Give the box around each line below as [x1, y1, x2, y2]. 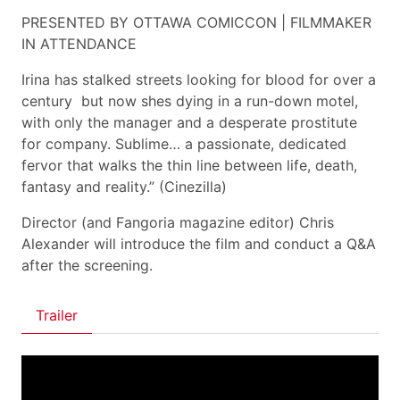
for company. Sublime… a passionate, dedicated [21, 135, 346, 153]
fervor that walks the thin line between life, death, [21, 156, 357, 174]
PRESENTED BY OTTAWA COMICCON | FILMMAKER [21, 13, 371, 31]
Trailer [36, 306, 78, 324]
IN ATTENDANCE [21, 35, 137, 53]
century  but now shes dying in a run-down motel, [21, 92, 358, 110]
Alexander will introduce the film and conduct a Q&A [21, 235, 376, 253]
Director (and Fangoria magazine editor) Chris [21, 213, 334, 231]
